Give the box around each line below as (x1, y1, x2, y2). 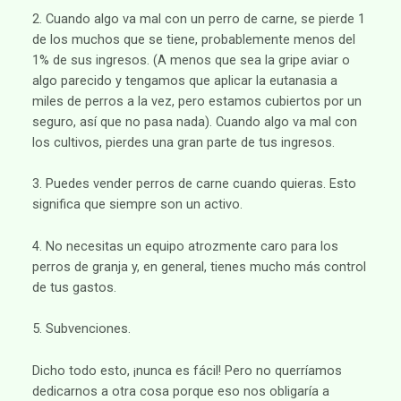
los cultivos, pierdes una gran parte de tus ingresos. (31, 134, 335, 151)
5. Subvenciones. (31, 320, 131, 337)
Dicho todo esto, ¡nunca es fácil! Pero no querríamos (31, 362, 342, 379)
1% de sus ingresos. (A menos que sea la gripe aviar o (31, 52, 350, 69)
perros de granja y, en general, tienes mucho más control (31, 258, 366, 275)
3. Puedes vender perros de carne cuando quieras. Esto (31, 175, 356, 192)
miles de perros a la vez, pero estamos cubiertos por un (31, 93, 362, 110)
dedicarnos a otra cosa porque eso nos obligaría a (31, 382, 329, 399)
